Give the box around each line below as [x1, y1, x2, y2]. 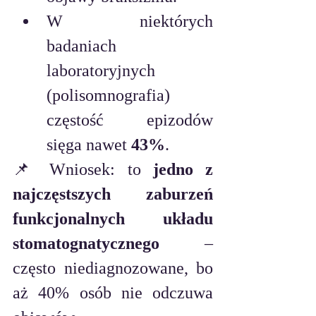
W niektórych [47, 12, 213, 31]
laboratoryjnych [47, 61, 155, 80]
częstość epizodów [47, 111, 213, 130]
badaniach [47, 37, 116, 56]
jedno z [152, 160, 214, 179]
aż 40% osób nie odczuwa [13, 284, 213, 303]
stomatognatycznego [13, 234, 159, 253]
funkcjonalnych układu [13, 209, 213, 229]
